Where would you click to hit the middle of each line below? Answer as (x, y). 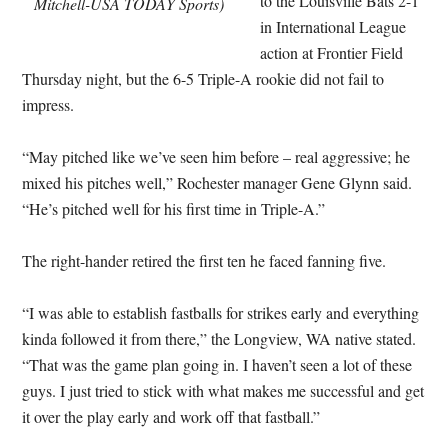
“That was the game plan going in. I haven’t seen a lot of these (217, 364)
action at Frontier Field (332, 52)
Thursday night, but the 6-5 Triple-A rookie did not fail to (203, 78)
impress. (48, 104)
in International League (333, 26)
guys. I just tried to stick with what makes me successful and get (223, 390)
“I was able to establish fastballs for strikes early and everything (221, 312)
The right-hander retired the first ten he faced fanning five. (204, 260)
